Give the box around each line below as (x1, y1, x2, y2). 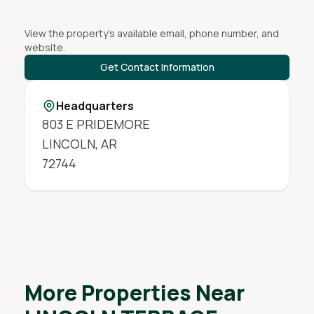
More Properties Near (24, 278, 245, 307)
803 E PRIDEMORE (41, 116, 150, 132)
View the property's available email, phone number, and (24, 27, 279, 40)
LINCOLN (41, 135, 95, 152)
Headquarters (55, 98, 134, 114)
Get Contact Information (100, 60, 214, 74)
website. (24, 41, 65, 54)
